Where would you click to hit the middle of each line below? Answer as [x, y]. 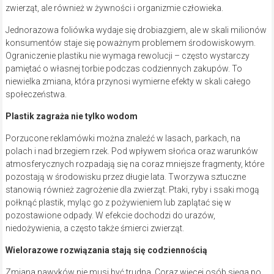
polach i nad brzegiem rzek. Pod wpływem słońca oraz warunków [131, 151]
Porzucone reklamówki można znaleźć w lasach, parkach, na [123, 139]
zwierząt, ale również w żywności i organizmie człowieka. [114, 8]
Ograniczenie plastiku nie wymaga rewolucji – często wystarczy [127, 56]
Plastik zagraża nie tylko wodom [71, 117]
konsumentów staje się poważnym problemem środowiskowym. [130, 43]
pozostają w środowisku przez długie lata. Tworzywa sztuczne [125, 177]
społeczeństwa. [36, 94]
